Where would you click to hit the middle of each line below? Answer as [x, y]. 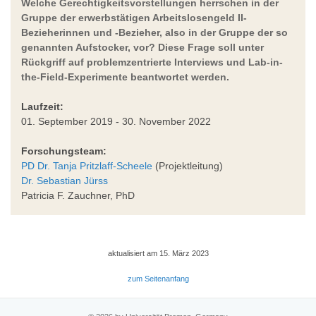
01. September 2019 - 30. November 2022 [116, 121]
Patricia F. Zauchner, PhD [78, 195]
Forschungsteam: [64, 151]
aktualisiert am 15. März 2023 [158, 253]
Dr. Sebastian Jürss [65, 180]
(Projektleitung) [188, 165]
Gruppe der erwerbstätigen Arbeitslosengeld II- [134, 17]
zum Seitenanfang [158, 278]
